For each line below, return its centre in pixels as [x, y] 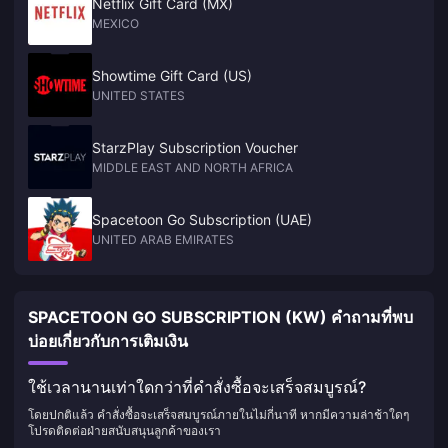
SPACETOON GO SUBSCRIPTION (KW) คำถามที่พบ [220, 317]
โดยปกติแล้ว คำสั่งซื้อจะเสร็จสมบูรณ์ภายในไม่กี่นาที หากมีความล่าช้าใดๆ [218, 414]
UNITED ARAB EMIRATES [163, 239]
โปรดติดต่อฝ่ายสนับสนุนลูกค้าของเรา [124, 430]
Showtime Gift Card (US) [172, 75]
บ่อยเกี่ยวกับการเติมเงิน [108, 341]
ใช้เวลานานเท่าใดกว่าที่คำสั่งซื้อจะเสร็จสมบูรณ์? [197, 387]
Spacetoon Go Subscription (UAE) [202, 219]
